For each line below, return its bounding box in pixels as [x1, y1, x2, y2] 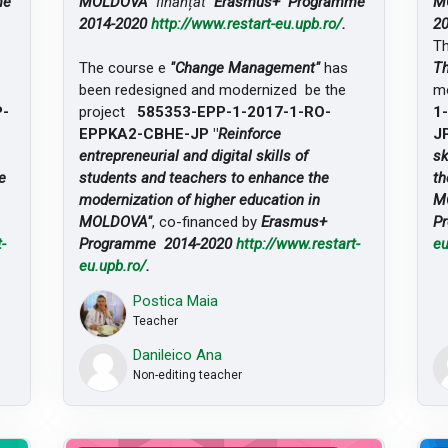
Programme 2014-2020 [78, 234, 236, 253]
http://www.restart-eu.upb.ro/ [150, 14, 342, 33]
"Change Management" [169, 58, 320, 77]
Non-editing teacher [133, 367, 243, 382]
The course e [78, 58, 170, 77]
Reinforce [217, 124, 281, 143]
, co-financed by [151, 212, 261, 231]
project [78, 102, 137, 121]
